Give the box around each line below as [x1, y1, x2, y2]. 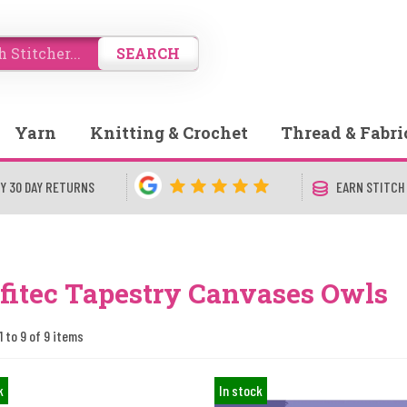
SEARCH [116, 43, 181, 63]
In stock [218, 382, 263, 399]
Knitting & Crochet [89, 122, 248, 144]
